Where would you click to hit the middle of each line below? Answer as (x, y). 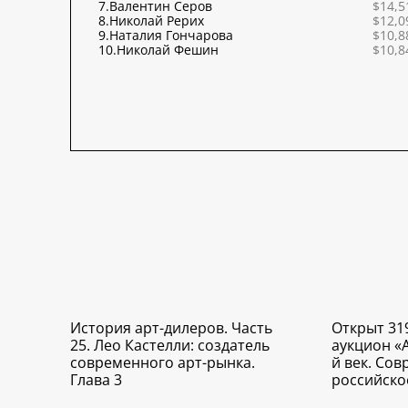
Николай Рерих (157, 21)
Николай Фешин (168, 50)
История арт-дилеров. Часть (171, 328)
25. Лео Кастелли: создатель (170, 346)
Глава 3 (96, 380)
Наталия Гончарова (171, 36)
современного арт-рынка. (163, 363)
